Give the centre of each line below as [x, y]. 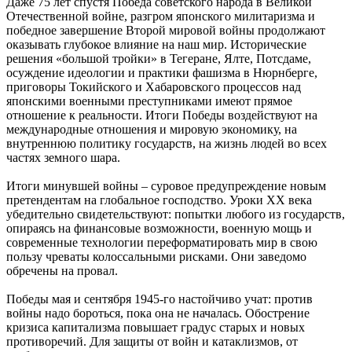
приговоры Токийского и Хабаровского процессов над [154, 87]
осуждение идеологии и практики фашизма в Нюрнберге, [162, 73]
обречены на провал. [62, 271]
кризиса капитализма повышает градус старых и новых [156, 328]
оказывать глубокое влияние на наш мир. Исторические [156, 45]
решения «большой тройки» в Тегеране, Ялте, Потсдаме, [159, 59]
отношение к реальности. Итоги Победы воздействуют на [162, 115]
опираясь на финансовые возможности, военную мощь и [159, 229]
